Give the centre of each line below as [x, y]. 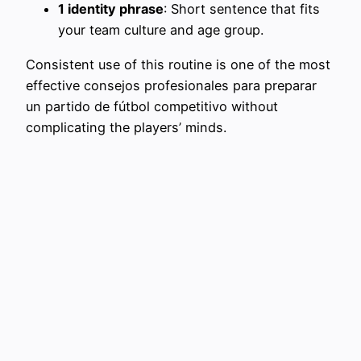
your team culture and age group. [161, 30]
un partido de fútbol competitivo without [152, 106]
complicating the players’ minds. [126, 127]
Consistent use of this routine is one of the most [178, 64]
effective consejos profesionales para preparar [171, 85]
